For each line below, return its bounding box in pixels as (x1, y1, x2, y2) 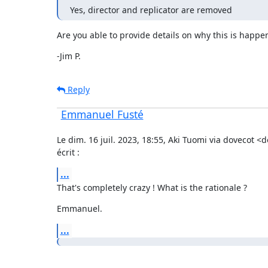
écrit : (56, 146, 80, 158)
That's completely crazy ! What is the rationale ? (56, 181, 247, 193)
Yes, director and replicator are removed (69, 4, 232, 16)
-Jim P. (56, 50, 81, 62)
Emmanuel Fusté (60, 106, 144, 121)
